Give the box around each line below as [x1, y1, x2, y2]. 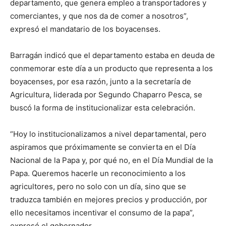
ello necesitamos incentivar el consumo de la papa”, [10, 208, 194, 218]
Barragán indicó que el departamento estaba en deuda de [10, 50, 215, 61]
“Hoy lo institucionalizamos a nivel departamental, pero [10, 129, 206, 139]
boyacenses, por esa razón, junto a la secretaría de [10, 77, 191, 87]
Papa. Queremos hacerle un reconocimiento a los [10, 168, 186, 179]
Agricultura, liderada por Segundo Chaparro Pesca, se [10, 90, 202, 100]
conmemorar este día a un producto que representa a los [10, 64, 213, 74]
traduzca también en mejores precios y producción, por [10, 195, 207, 205]
